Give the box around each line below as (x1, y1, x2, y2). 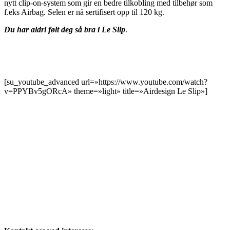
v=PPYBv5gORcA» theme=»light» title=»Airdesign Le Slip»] (4, 86, 207, 95)
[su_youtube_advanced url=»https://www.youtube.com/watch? (4, 77, 207, 86)
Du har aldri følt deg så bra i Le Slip (4, 25, 125, 34)
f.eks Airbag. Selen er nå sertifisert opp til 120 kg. (4, 7, 164, 16)
